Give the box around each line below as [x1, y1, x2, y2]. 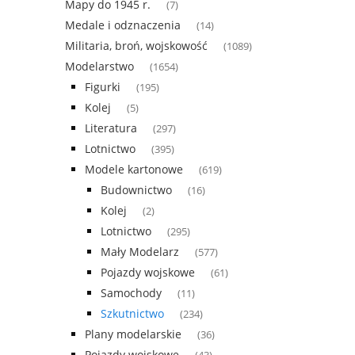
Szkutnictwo [101, 306, 164, 322]
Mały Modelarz [101, 244, 179, 260]
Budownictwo [101, 182, 172, 198]
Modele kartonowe [85, 162, 183, 177]
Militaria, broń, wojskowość [65, 38, 208, 54]
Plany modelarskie [85, 326, 181, 342]
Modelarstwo [65, 59, 134, 74]
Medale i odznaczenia [65, 17, 181, 33]
